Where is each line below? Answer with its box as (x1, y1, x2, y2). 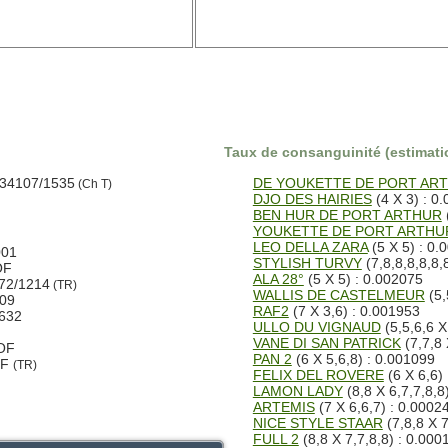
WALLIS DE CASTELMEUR (252, 286, 425, 303)
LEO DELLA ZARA (252, 238, 368, 255)
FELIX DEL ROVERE (252, 366, 384, 383)
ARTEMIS (252, 398, 315, 415)
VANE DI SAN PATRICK (252, 334, 401, 351)
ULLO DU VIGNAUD (252, 318, 381, 335)
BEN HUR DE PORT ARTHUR (252, 206, 442, 223)
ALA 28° (252, 270, 304, 287)
